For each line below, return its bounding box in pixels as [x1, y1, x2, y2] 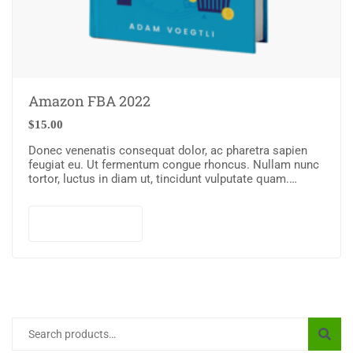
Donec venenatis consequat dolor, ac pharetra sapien [28, 143, 307, 158]
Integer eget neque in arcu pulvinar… [28, 186, 216, 200]
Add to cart [68, 216, 126, 230]
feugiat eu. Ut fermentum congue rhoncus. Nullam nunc [28, 158, 319, 172]
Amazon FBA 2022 [28, 91, 150, 110]
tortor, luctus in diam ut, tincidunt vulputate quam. [28, 172, 289, 186]
